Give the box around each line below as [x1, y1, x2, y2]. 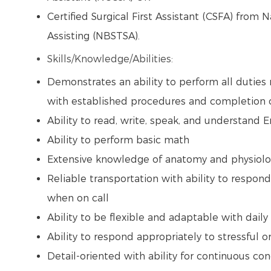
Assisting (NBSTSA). [47, 30, 143, 42]
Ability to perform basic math [47, 134, 195, 146]
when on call [47, 192, 112, 204]
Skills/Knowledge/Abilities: [47, 53, 176, 65]
